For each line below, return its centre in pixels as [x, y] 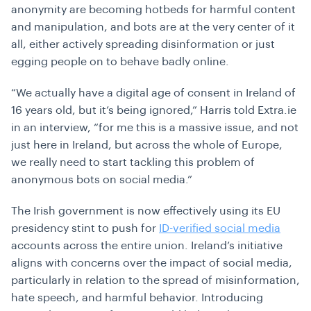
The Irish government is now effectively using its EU [146, 211]
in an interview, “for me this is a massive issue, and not [155, 128]
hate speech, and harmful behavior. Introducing [137, 298]
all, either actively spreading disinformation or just [143, 45]
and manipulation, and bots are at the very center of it [153, 27]
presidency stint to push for [85, 229]
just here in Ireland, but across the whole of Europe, [147, 145]
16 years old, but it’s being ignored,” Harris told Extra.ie [154, 111]
